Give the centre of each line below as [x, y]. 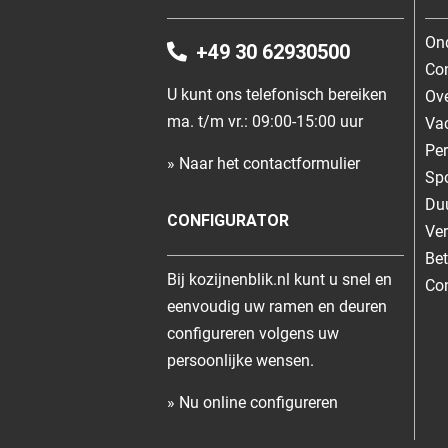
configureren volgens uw [253, 333]
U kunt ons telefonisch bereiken [277, 94]
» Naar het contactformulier [263, 163]
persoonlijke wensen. [240, 360]
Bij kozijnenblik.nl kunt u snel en [279, 279]
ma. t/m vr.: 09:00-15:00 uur [265, 121]
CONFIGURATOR [228, 220]
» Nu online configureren [252, 402]
